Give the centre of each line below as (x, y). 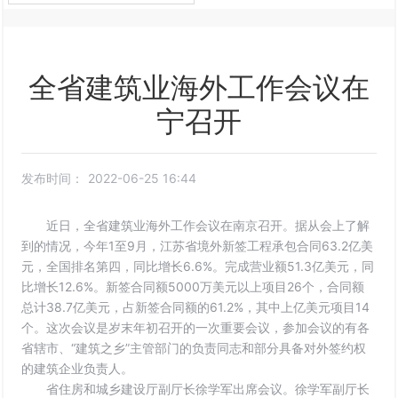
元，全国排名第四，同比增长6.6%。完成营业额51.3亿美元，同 (198, 266)
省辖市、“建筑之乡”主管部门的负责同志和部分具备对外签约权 (194, 348)
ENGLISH (44, 45)
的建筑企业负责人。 (78, 368)
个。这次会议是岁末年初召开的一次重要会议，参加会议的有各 (196, 327)
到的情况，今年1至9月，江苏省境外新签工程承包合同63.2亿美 (198, 246)
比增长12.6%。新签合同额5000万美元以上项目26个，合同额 (193, 287)
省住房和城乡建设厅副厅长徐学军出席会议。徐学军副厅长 (196, 389)
